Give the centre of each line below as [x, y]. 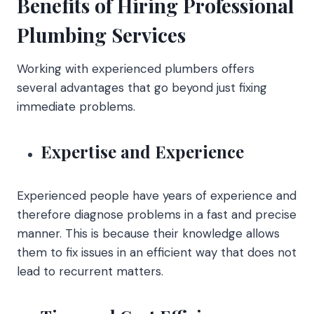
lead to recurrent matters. [90, 271]
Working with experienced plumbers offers [136, 68]
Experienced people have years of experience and [157, 195]
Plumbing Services [101, 34]
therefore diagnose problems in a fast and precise [157, 214]
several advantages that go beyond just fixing [142, 87]
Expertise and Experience [142, 151]
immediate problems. [76, 106]
